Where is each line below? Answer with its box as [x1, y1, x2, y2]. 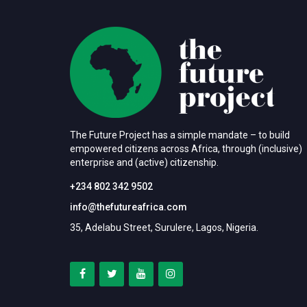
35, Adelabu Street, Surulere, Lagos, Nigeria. [70, 222, 258, 233]
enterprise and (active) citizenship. [70, 157, 219, 168]
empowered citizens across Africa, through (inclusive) [70, 143, 302, 154]
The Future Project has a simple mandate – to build [70, 130, 290, 140]
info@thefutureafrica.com [70, 201, 187, 212]
